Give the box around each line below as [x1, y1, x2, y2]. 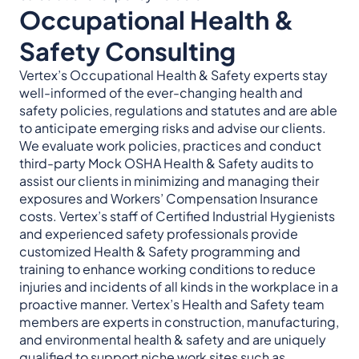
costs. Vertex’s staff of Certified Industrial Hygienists [19, 208, 335, 224]
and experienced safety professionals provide [19, 225, 298, 242]
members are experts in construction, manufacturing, [19, 313, 339, 330]
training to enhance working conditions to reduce [19, 260, 316, 277]
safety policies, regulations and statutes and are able [19, 102, 337, 119]
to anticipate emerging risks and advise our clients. [19, 119, 326, 136]
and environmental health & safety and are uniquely [19, 331, 326, 348]
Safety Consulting [19, 35, 236, 67]
